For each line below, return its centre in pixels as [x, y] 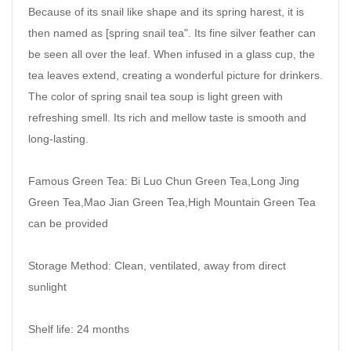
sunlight [47, 287]
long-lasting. [58, 139]
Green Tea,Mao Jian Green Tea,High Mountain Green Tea [172, 203]
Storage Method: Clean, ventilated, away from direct [157, 266]
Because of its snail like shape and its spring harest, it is [166, 12]
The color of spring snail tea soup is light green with [156, 97]
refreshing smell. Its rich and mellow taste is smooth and [167, 118]
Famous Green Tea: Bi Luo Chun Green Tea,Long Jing [164, 181]
